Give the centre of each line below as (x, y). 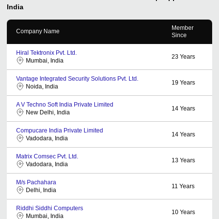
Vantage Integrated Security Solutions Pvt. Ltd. (77, 78)
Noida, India (42, 86)
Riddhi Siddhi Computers (50, 208)
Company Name (38, 31)
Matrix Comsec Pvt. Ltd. (47, 156)
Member (183, 28)
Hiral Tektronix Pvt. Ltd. (46, 53)
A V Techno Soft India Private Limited (65, 104)
